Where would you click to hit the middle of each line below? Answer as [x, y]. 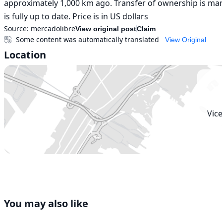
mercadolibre [53, 28]
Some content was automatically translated [87, 39]
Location [25, 55]
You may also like [46, 203]
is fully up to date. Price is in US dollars [76, 16]
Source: [16, 28]
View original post [106, 29]
